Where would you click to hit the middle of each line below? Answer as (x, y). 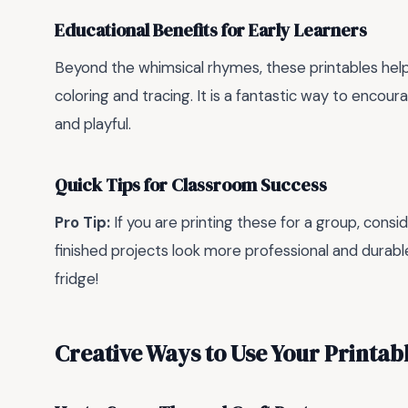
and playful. (93, 124)
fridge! (76, 279)
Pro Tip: (82, 223)
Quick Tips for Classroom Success (191, 185)
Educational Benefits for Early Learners (211, 30)
